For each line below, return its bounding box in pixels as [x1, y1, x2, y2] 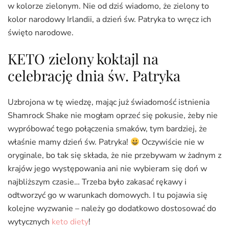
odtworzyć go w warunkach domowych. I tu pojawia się [8, 190, 208, 201]
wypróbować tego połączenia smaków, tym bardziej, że [8, 123, 207, 135]
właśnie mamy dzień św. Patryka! [8, 136, 130, 148]
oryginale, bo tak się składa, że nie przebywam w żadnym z [8, 150, 221, 162]
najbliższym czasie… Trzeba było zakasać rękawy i [8, 176, 187, 188]
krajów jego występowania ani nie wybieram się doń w [8, 163, 207, 175]
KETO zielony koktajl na [8, 49, 158, 68]
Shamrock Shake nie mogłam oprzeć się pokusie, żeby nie [8, 110, 218, 122]
